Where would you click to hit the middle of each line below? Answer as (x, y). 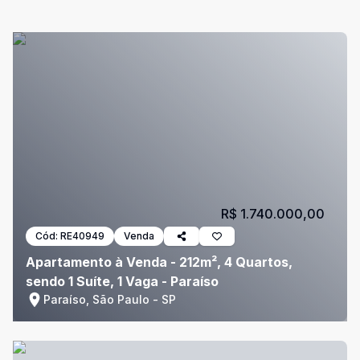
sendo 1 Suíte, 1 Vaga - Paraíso (122, 281)
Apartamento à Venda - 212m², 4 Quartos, (159, 262)
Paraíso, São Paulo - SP (110, 299)
